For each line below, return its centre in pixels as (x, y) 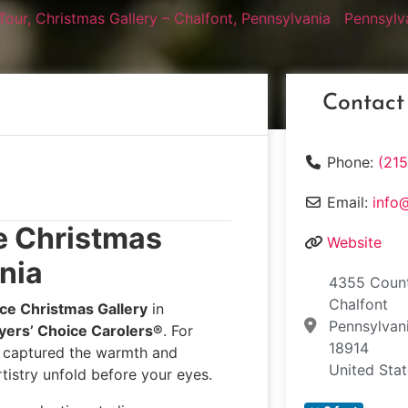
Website (354, 242)
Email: (349, 202)
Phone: (352, 162)
